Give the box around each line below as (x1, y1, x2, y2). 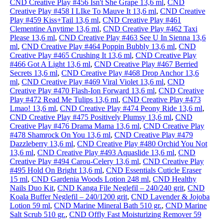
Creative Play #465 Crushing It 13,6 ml (10, 51, 132, 59)
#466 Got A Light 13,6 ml (10, 60, 90, 68)
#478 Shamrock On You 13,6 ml (10, 131, 110, 139)
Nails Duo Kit (10, 184, 54, 192)
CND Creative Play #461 (103, 16, 181, 24)
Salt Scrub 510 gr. (10, 210, 65, 219)
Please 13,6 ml (10, 33, 55, 42)
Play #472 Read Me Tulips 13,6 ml (10, 95, 118, 104)
